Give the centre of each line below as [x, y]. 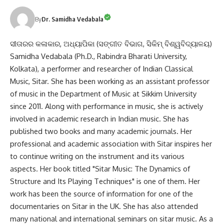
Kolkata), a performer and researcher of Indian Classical [101, 68]
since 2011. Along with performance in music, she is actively [106, 106]
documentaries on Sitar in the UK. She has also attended [104, 206]
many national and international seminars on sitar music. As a [111, 218]
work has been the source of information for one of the [101, 193]
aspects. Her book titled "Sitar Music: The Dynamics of [100, 168]
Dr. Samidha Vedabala [72, 19]
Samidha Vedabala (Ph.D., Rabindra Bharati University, [98, 56]
